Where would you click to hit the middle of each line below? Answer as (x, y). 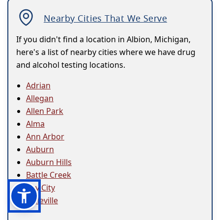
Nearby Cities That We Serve (106, 18)
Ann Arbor (45, 137)
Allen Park (45, 111)
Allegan (40, 98)
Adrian (38, 86)
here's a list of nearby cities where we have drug (106, 52)
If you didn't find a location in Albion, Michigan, (103, 40)
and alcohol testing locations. (71, 65)
